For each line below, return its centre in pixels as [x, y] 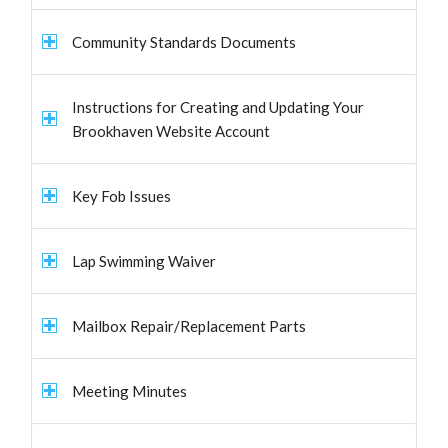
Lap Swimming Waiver [144, 261]
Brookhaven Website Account [171, 131]
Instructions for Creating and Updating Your [218, 107]
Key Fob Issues [122, 196]
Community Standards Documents [184, 42]
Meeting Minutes [130, 391]
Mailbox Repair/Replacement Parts [189, 326]
